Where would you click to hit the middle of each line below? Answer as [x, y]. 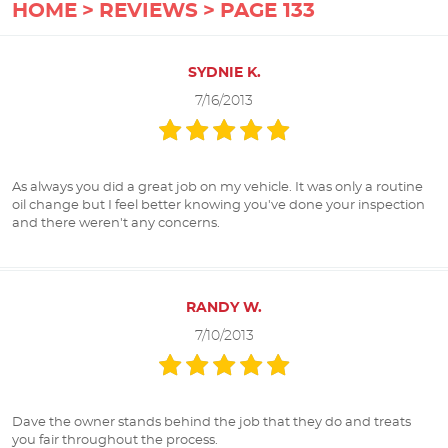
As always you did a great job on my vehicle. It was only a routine [217, 187]
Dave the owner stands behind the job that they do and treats [211, 422]
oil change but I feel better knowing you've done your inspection [218, 205]
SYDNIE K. [224, 72]
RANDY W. [224, 307]
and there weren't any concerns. [116, 223]
